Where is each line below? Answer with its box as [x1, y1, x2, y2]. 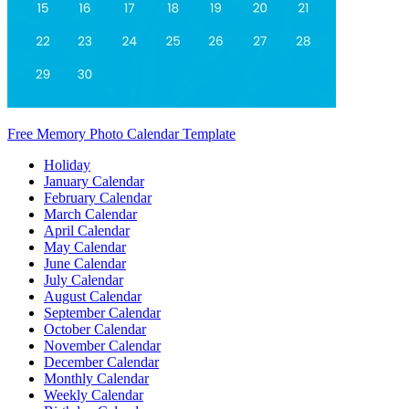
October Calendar [44, 321, 146, 338]
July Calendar [44, 272, 123, 288]
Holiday [44, 157, 90, 173]
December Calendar [44, 354, 159, 371]
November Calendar [44, 338, 161, 354]
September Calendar [44, 305, 161, 321]
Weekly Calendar [44, 387, 143, 404]
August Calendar [44, 288, 142, 305]
